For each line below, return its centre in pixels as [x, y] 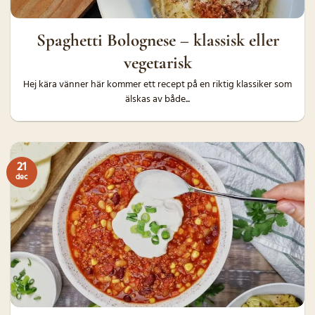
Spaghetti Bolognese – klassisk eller [157, 40]
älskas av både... [157, 99]
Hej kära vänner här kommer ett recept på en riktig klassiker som [157, 84]
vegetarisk [157, 62]
